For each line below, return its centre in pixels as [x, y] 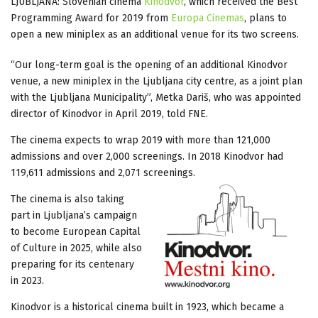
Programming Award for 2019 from [89, 18]
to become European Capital [76, 231]
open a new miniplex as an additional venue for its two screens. [155, 34]
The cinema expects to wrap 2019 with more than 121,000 [141, 140]
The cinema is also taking [67, 199]
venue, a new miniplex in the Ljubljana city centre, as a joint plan [157, 81]
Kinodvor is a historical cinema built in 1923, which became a [147, 307]
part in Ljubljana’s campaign [74, 215]
